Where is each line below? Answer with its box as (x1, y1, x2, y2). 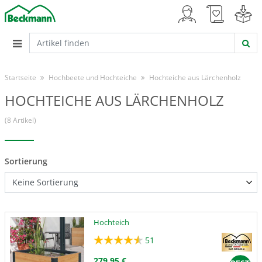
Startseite (5, 73, 36, 82)
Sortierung (5, 156, 47, 167)
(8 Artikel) (5, 116, 36, 125)
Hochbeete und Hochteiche (49, 73, 137, 82)
